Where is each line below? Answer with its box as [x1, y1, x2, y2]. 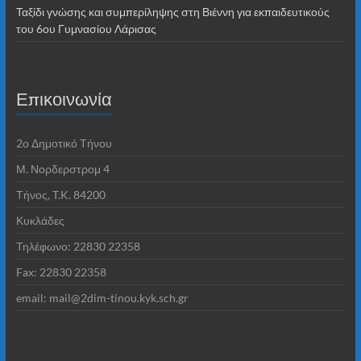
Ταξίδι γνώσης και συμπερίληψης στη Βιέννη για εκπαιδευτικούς [15, 4, 330, 19]
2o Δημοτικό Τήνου [15, 135, 112, 150]
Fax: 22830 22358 [15, 264, 106, 279]
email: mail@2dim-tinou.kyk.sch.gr [15, 290, 189, 305]
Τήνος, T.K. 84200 [15, 187, 106, 201]
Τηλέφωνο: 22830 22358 [15, 239, 140, 253]
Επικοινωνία [15, 87, 112, 110]
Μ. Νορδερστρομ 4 [15, 161, 110, 176]
